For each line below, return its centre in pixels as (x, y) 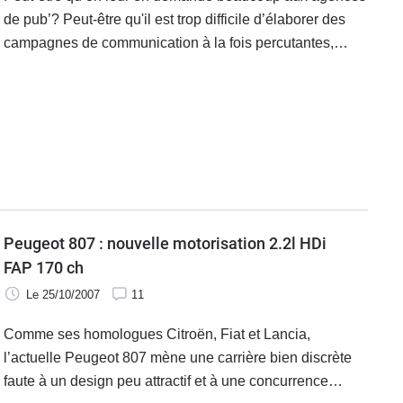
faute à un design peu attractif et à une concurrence (166, 381)
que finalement (51, 90)
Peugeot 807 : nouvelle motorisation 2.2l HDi (165, 243)
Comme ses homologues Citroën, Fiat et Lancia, (157, 334)
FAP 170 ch (44, 268)
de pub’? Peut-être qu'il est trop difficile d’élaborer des (175, 19)
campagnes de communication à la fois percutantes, (169, 43)
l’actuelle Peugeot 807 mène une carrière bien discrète (178, 358)
